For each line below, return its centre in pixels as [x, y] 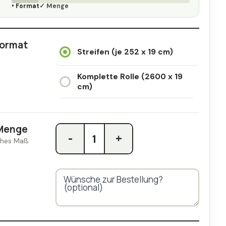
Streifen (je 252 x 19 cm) [125, 52]
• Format [25, 6]
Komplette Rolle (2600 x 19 [130, 77]
